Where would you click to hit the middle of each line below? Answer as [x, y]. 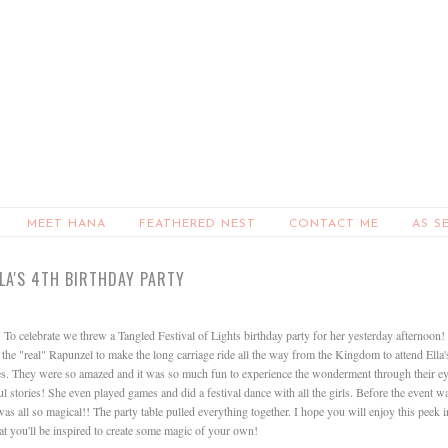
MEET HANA [66, 224]
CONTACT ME [334, 224]
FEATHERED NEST [197, 224]
